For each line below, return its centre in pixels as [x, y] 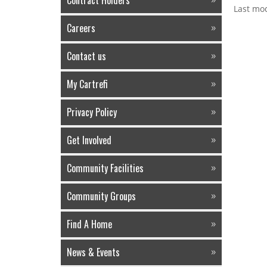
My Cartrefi [91, 84]
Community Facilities [108, 168]
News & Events [96, 252]
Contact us [89, 56]
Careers [83, 28]
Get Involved [92, 140]
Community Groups [104, 196]
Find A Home [91, 224]
